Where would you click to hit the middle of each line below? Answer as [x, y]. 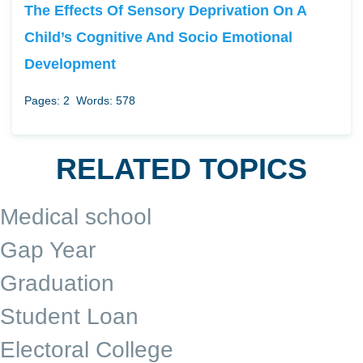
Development [70, 63]
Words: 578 [106, 100]
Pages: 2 [47, 100]
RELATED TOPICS [181, 169]
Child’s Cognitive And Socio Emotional [158, 36]
